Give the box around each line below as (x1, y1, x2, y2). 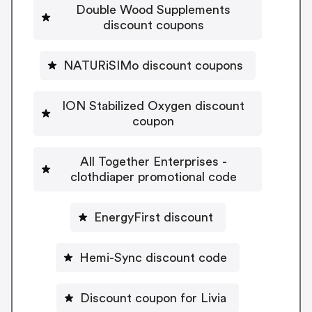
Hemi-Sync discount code (79, 251, 227, 264)
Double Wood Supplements (76, 3, 231, 16)
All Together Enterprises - (79, 155, 227, 168)
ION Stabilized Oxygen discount (62, 99, 244, 112)
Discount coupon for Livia (80, 291, 226, 304)
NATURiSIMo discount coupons (63, 58, 243, 72)
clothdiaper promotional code (70, 170, 237, 183)
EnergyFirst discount (93, 210, 213, 224)
